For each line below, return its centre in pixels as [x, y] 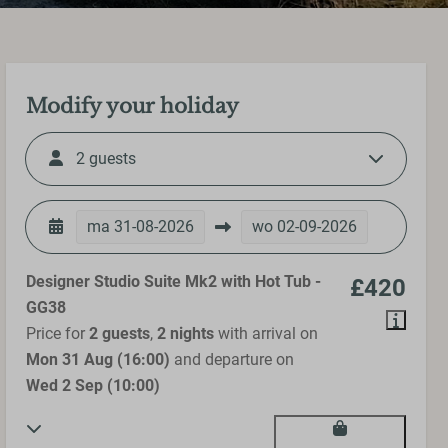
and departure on [232, 359]
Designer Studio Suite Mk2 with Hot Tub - [173, 281]
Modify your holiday [132, 106]
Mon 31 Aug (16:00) [98, 359]
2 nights [185, 333]
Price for [57, 333]
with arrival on [266, 333]
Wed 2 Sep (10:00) [93, 385]
